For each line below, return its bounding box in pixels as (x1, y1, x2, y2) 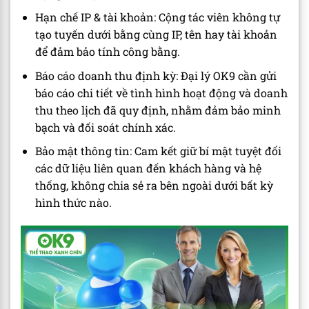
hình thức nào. (34, 195, 112, 210)
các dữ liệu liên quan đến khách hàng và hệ (34, 161, 261, 176)
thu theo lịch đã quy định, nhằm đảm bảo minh (34, 102, 281, 117)
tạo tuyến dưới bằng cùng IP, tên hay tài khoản (34, 27, 277, 42)
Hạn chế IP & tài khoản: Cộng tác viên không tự (34, 10, 280, 25)
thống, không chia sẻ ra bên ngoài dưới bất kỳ (34, 178, 273, 193)
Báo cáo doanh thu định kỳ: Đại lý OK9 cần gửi (34, 68, 277, 83)
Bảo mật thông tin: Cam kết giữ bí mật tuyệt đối (34, 143, 281, 159)
